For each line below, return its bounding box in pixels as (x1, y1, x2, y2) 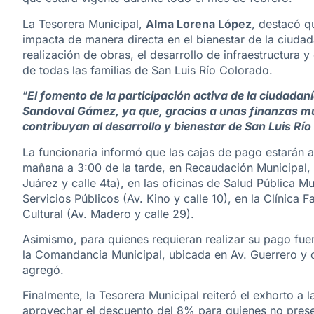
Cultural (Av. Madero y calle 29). (22, 206, 194, 221)
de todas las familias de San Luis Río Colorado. (22, 62, 273, 77)
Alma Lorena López (146, 16, 252, 31)
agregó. (22, 262, 64, 277)
